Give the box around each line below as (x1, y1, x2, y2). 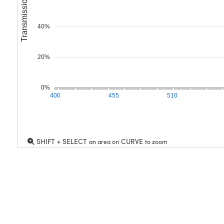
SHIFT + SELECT (34, 136, 89, 146)
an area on (88, 137, 119, 145)
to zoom (144, 137, 167, 145)
